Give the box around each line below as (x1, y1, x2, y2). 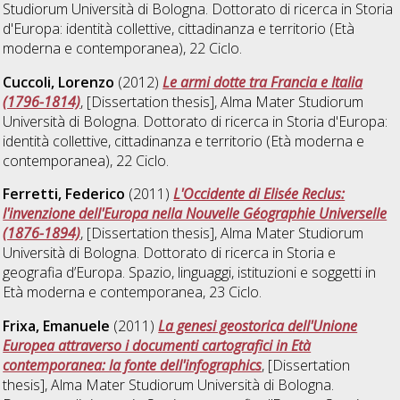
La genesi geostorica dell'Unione (158, 316, 358, 337)
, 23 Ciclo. (203, 282, 262, 303)
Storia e (287, 243, 337, 263)
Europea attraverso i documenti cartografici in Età (3, 336, 312, 356)
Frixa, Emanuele (3, 316, 111, 337)
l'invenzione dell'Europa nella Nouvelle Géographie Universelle (3, 204, 387, 224)
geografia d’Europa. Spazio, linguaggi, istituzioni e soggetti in (3, 262, 377, 283)
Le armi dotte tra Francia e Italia (162, 71, 363, 92)
